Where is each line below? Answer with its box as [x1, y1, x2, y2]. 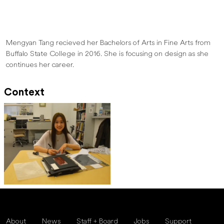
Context [4, 87, 44, 98]
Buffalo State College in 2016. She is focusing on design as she [6, 50, 208, 58]
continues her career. [6, 61, 76, 69]
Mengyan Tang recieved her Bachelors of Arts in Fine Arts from [6, 39, 210, 47]
